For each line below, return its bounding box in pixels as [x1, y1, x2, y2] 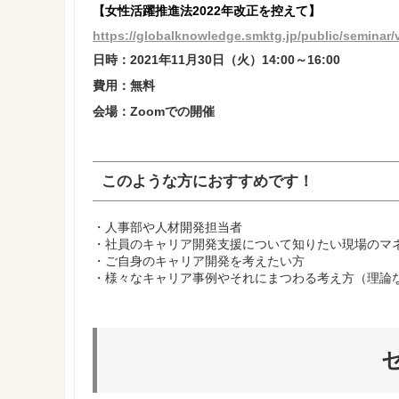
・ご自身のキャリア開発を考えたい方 [93, 254, 305, 268]
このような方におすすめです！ [102, 173, 313, 190]
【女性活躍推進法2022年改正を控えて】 [93, 4, 321, 18]
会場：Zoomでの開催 [93, 104, 215, 118]
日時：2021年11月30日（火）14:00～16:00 [93, 53, 340, 67]
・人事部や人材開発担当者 [93, 220, 242, 234]
